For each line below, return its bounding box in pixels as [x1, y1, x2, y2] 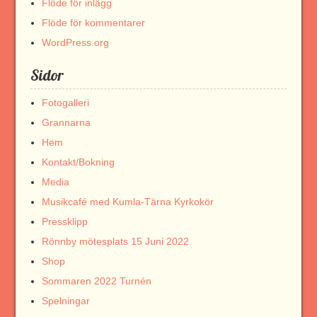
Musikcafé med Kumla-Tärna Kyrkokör [41, 196, 214, 208]
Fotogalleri [41, 97, 89, 109]
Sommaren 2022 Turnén [41, 275, 151, 287]
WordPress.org [41, 37, 109, 49]
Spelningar [41, 295, 90, 307]
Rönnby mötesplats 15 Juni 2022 [41, 236, 189, 248]
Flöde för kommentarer [41, 17, 145, 29]
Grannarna [41, 117, 91, 129]
